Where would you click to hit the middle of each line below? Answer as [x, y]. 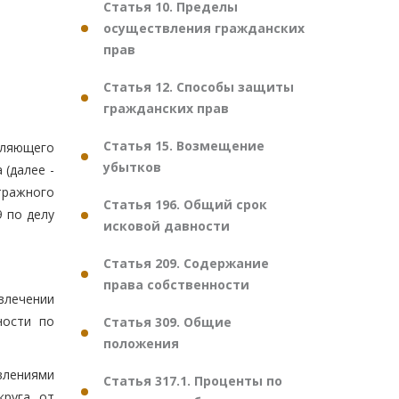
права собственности [176, 285]
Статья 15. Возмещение [184, 146]
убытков [132, 167]
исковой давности [167, 226]
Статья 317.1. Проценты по [193, 381]
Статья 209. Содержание [186, 263]
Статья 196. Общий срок [185, 204]
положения [141, 343]
